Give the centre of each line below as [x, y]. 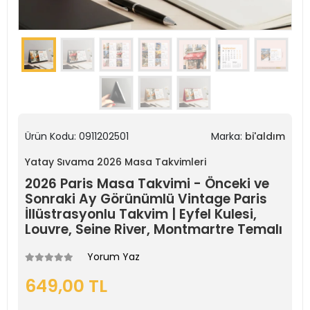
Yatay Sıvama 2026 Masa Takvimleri [116, 162]
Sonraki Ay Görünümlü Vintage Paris [146, 199]
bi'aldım [265, 136]
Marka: [228, 136]
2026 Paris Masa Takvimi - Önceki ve [147, 184]
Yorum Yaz [113, 257]
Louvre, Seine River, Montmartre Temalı [154, 229]
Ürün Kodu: [52, 136]
